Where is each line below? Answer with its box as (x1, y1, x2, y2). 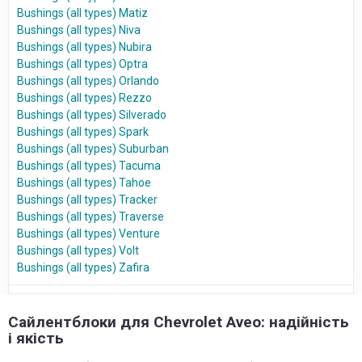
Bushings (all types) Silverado (17, 108, 166, 122)
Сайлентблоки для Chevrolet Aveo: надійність (8, 313, 349, 332)
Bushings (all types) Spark (17, 125, 149, 139)
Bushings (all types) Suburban (17, 142, 169, 156)
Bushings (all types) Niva (17, 23, 141, 37)
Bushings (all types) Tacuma (17, 159, 161, 173)
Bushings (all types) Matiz (17, 6, 148, 20)
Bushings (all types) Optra (17, 57, 148, 71)
